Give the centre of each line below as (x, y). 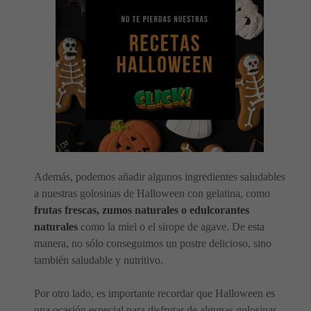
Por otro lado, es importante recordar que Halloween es (154, 293)
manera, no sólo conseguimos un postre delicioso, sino (153, 243)
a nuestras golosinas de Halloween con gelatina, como (152, 193)
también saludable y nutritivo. (99, 260)
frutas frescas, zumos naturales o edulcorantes (142, 210)
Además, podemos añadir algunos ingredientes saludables (160, 176)
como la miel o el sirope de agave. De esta (171, 226)
